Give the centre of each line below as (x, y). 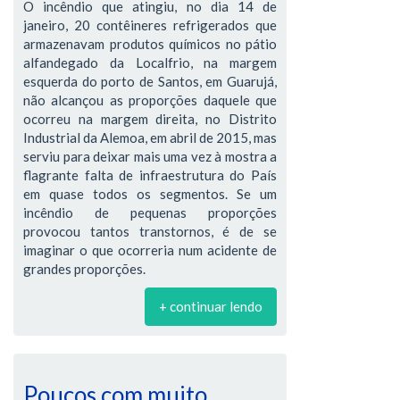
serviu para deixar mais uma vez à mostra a (150, 156)
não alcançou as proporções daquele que (150, 100)
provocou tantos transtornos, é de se (150, 231)
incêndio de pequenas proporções (150, 212)
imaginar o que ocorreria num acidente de (150, 250)
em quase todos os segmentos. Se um (150, 194)
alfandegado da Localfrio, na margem (150, 62)
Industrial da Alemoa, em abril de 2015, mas (150, 137)
